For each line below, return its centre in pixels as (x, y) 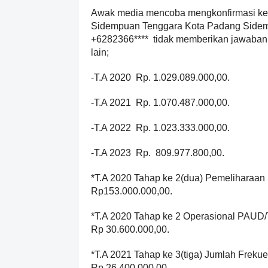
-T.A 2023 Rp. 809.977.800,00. (158, 153)
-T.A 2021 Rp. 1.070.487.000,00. (160, 103)
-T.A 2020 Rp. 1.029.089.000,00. (160, 77)
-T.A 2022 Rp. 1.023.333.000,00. (160, 128)
